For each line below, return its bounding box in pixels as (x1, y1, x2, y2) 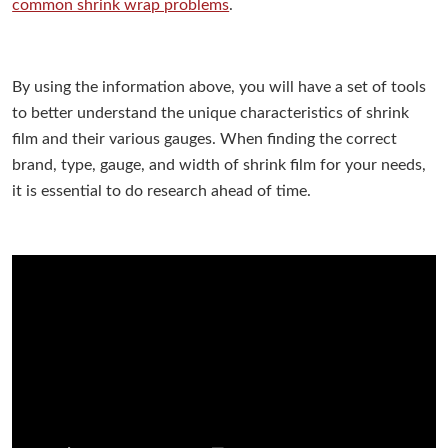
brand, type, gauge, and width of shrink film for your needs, (12, 156, 427, 173)
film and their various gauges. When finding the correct (12, 130, 398, 147)
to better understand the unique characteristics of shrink (12, 104, 410, 121)
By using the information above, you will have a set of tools (12, 78, 427, 95)
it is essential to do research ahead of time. (12, 182, 312, 199)
